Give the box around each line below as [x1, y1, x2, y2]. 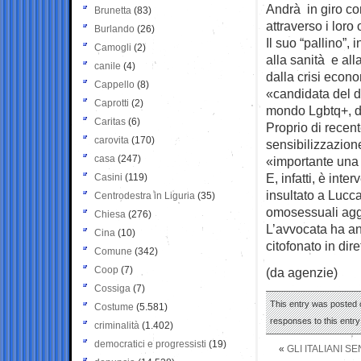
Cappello [94, 78, 135, 90]
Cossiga [94, 282, 131, 294]
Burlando [94, 23, 135, 35]
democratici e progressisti [94, 338, 206, 350]
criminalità [94, 319, 139, 331]
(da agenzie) [266, 264, 338, 280]
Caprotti [94, 97, 129, 109]
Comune [94, 245, 132, 257]
